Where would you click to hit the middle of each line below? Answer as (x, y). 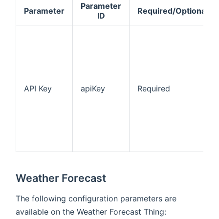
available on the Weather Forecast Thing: (91, 211)
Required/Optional (173, 11)
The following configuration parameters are (96, 198)
